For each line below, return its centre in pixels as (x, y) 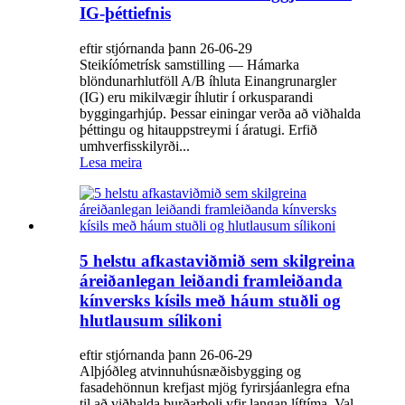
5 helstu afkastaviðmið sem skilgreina (217, 260)
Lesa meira (111, 162)
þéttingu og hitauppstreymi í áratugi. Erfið (198, 129)
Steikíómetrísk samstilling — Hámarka (189, 64)
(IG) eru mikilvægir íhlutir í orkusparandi (196, 97)
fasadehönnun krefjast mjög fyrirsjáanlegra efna (215, 388)
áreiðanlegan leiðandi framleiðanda (211, 280)
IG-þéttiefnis (125, 14)
